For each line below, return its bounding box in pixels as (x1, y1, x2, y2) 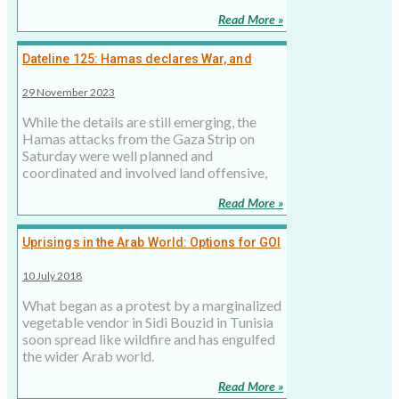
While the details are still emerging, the (22, 113, 256, 131)
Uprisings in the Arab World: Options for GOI (22, 235, 281, 250)
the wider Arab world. (22, 347, 154, 365)
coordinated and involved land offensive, (22, 164, 267, 182)
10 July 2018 (22, 269, 82, 283)
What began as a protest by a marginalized (22, 297, 281, 314)
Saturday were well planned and (22, 147, 213, 165)
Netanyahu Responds (22, 69, 148, 85)
